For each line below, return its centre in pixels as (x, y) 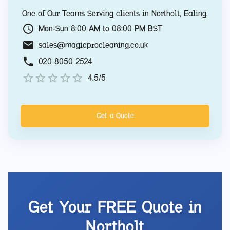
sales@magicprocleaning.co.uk (93, 45)
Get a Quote (115, 116)
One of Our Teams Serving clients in (87, 13)
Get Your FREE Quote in (115, 207)
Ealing (195, 13)
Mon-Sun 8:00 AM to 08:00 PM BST (100, 29)
